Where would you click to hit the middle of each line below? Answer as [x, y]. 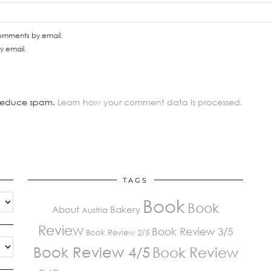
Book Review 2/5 [118, 232]
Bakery [125, 209]
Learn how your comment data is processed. [150, 102]
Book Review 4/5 [91, 252]
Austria [95, 210]
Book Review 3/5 [192, 231]
